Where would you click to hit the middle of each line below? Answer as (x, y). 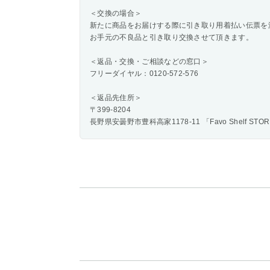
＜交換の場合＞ (116, 13)
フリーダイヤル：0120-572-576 (144, 74)
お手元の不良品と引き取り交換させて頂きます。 (172, 37)
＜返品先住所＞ (116, 98)
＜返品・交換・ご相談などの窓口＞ (149, 61)
